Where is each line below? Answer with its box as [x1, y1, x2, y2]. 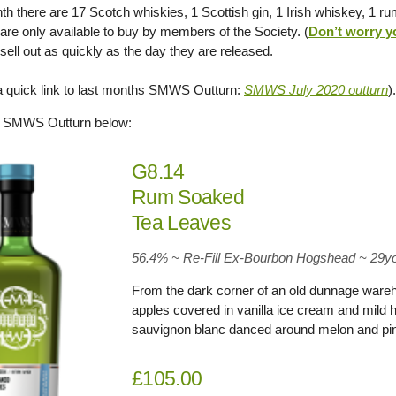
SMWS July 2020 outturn [244, 82, 388, 97]
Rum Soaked [132, 186, 245, 209]
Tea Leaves [132, 211, 232, 234]
